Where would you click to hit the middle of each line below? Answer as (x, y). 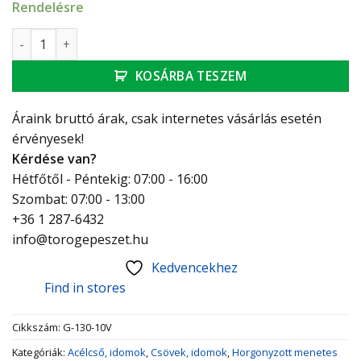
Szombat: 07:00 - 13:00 (79, 199)
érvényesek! (48, 139)
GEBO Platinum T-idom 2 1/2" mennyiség (128, 37)
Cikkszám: (37, 328)
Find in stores (85, 288)
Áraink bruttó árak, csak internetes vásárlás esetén (167, 119)
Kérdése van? (54, 159)
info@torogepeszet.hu (80, 240)
